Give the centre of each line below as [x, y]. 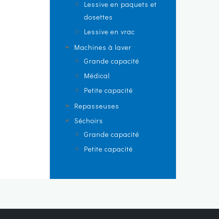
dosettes [99, 17]
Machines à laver [103, 47]
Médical [97, 76]
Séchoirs [89, 120]
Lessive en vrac [109, 32]
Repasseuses [97, 106]
